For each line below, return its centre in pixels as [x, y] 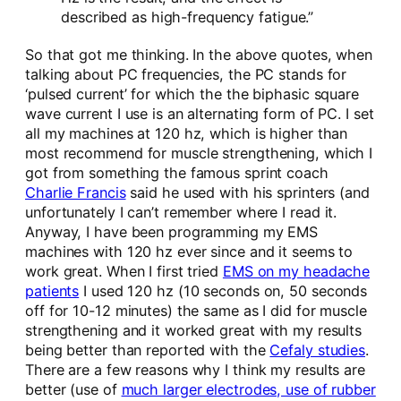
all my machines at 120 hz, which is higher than [187, 133]
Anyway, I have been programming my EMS [172, 231]
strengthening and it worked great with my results [194, 330]
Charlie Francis [76, 192]
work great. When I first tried [124, 271]
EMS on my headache [296, 271]
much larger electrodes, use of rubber [248, 389]
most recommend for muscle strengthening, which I [199, 153]
